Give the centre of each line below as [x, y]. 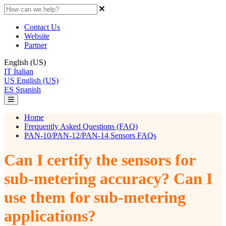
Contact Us [42, 27]
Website [37, 36]
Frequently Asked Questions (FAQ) [81, 126]
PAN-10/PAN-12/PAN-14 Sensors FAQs [90, 135]
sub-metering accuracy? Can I [108, 179]
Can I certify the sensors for [100, 160]
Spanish [28, 90]
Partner [36, 45]
